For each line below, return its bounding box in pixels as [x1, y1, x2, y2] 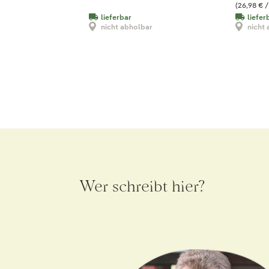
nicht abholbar [101, 22, 153, 31]
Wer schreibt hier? [79, 176, 205, 196]
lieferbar [101, 12, 131, 22]
